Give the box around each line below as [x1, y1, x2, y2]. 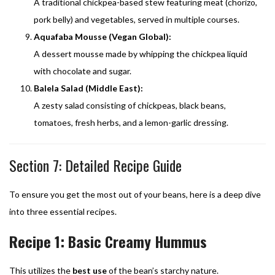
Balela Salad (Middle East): [34, 82, 143, 93]
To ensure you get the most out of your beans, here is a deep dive [9, 188, 261, 199]
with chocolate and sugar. [34, 65, 131, 76]
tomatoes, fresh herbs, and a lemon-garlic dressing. [34, 117, 228, 128]
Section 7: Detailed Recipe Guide [9, 153, 182, 176]
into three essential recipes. [9, 206, 117, 217]
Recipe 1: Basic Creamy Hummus [9, 230, 207, 252]
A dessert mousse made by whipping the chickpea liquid [34, 48, 247, 59]
